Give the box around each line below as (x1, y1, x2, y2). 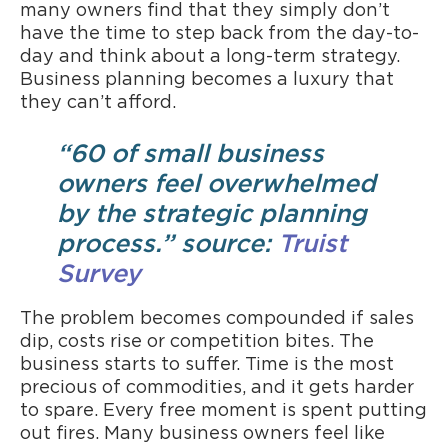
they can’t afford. (20, 93, 176, 112)
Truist (277, 231, 347, 257)
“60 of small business (56, 141, 324, 167)
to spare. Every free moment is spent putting (20, 401, 427, 420)
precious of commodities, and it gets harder (20, 378, 414, 397)
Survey (56, 261, 141, 287)
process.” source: (56, 231, 278, 257)
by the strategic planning (56, 201, 367, 227)
